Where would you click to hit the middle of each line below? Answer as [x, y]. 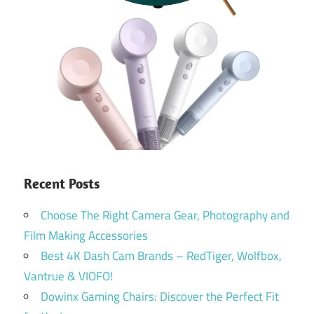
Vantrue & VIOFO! [68, 277]
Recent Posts [62, 184]
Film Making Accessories [86, 236]
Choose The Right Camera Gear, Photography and [165, 216]
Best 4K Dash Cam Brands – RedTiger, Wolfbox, [161, 256]
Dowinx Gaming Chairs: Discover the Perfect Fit [160, 297]
